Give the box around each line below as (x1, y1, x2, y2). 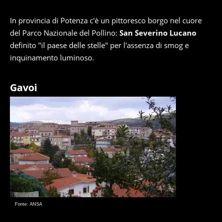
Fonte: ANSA (15, 202, 42, 207)
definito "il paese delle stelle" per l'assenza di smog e (10, 40, 189, 50)
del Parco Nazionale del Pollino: (10, 28, 119, 38)
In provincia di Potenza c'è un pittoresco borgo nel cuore (10, 15, 202, 25)
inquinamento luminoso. (10, 53, 94, 62)
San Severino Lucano (119, 28, 196, 38)
